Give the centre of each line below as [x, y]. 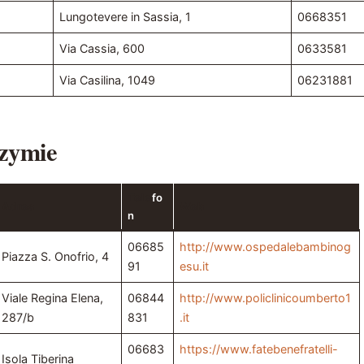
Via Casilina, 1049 [108, 80]
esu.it [195, 266]
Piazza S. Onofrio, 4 [56, 257]
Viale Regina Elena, [53, 298]
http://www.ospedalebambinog [266, 247]
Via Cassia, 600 [102, 49]
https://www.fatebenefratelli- [259, 349]
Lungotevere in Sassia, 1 [126, 17]
